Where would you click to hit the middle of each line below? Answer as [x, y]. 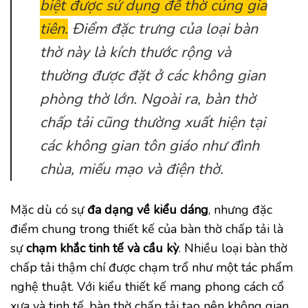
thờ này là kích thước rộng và [135, 53]
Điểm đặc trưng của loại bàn [163, 29]
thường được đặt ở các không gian [152, 76]
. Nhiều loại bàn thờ [233, 249]
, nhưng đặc [240, 210]
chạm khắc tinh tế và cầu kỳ [102, 249]
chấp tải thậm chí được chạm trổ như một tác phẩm [152, 268]
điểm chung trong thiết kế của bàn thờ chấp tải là [147, 229]
